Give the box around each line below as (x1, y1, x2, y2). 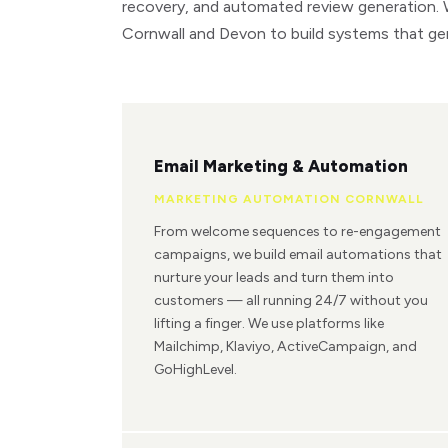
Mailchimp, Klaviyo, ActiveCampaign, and (154, 338, 417, 356)
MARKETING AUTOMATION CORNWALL (154, 192, 424, 207)
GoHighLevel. (154, 361, 237, 379)
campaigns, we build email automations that (154, 246, 442, 264)
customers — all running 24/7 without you (154, 292, 428, 310)
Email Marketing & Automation (154, 156, 408, 177)
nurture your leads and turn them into (154, 269, 394, 287)
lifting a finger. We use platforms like (154, 315, 384, 333)
